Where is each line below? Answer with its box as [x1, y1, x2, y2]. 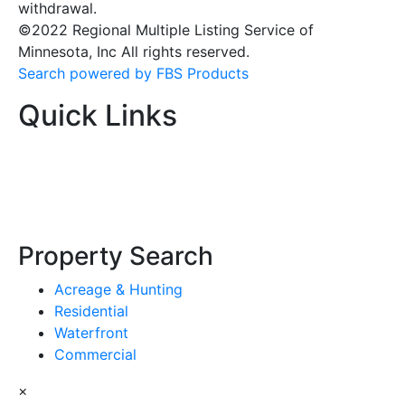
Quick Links [18, 97, 177, 133]
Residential [54, 301, 128, 320]
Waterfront [54, 323, 128, 342]
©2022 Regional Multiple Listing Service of [18, 20, 314, 39]
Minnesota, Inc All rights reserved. [18, 42, 250, 61]
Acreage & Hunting [54, 279, 183, 298]
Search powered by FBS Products [18, 63, 249, 82]
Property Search [18, 240, 213, 271]
